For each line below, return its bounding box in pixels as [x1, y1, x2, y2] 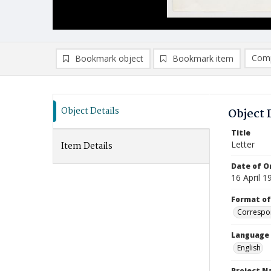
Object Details [61, 104, 119, 119]
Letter [231, 139, 255, 150]
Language [231, 230, 269, 240]
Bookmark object [75, 53, 143, 64]
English [237, 243, 261, 253]
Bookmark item [172, 53, 233, 64]
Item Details [61, 139, 113, 154]
